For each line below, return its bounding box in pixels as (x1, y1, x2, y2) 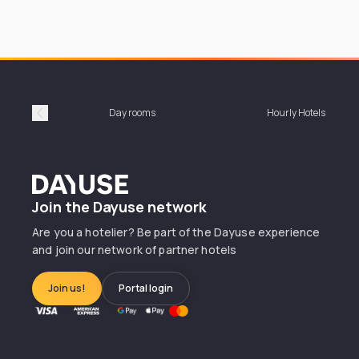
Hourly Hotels (267, 106, 326, 119)
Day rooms (108, 106, 155, 119)
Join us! (48, 281, 86, 295)
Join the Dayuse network (32, 197, 207, 216)
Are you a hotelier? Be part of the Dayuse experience (32, 224, 321, 240)
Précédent (38, 112, 103, 131)
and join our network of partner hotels (32, 242, 237, 257)
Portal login (119, 281, 173, 295)
